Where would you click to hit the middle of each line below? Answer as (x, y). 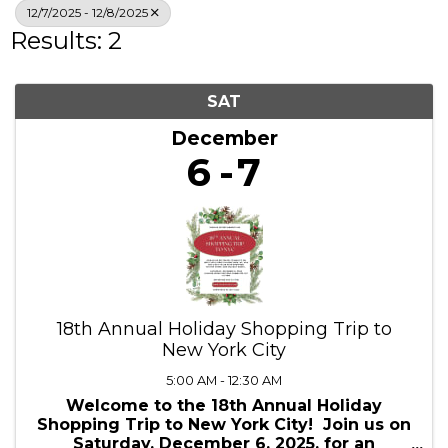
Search (232, 32)
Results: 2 (66, 155)
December (224, 252)
